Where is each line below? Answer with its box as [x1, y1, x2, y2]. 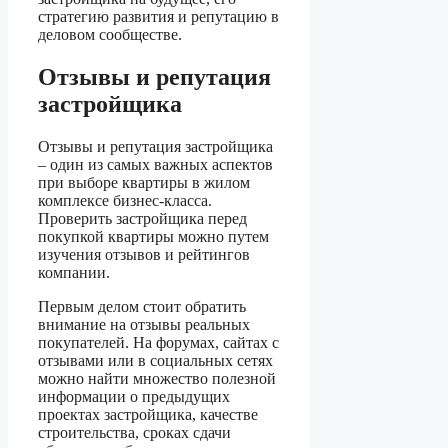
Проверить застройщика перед [38, 209, 247, 227]
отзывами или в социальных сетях [38, 351, 273, 369]
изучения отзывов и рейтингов [38, 245, 250, 263]
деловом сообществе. [38, 26, 182, 44]
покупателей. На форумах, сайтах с [38, 333, 279, 351]
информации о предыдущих [38, 387, 230, 405]
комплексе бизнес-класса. [38, 191, 212, 209]
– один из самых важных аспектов [38, 155, 273, 173]
